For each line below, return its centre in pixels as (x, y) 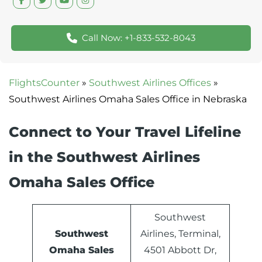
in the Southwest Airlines (104, 157)
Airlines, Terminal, (180, 234)
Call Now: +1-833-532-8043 (139, 38)
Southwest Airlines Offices (150, 83)
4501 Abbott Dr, (180, 250)
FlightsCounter (44, 83)
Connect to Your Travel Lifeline (125, 132)
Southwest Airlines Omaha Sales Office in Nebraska (128, 99)
